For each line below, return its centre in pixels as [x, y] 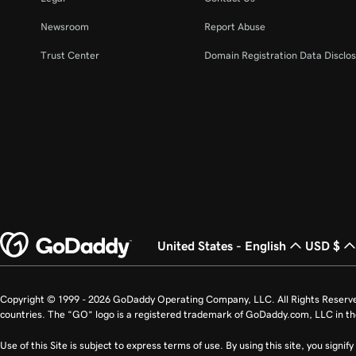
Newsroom [65, 27]
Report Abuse [235, 27]
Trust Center [70, 55]
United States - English [222, 246]
